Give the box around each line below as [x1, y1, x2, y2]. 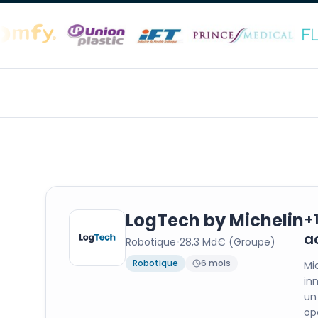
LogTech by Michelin [126, 209, 304, 232]
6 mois [201, 257, 231, 269]
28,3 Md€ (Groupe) [180, 235, 275, 249]
